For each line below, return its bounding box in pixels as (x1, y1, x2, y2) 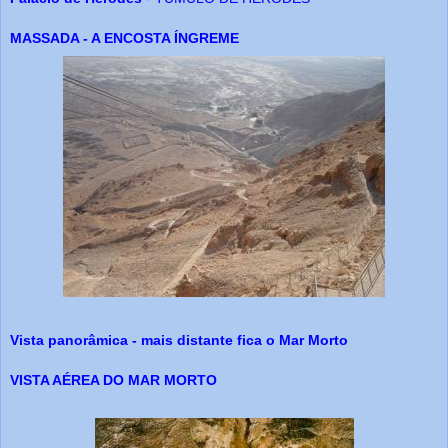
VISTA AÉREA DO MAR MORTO (10, 372, 217, 389)
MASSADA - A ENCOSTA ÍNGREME (10, 30, 239, 47)
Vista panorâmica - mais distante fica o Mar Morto (10, 332, 348, 349)
